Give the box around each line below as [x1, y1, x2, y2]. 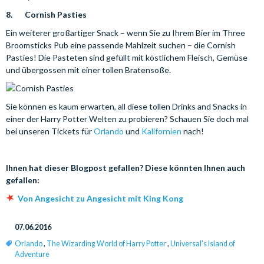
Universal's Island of [170, 239, 235, 248]
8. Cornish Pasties [6, 9, 87, 19]
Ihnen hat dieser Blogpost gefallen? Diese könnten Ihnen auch [6, 163, 245, 173]
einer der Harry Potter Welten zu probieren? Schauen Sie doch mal [6, 114, 249, 124]
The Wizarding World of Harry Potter [47, 239, 166, 248]
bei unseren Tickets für [6, 126, 94, 136]
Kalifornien [141, 126, 181, 136]
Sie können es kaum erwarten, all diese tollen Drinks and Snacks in [6, 101, 247, 111]
